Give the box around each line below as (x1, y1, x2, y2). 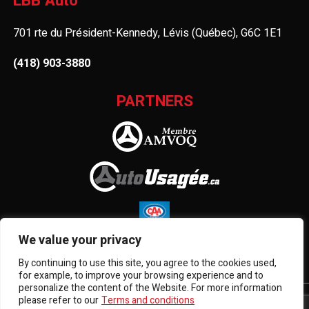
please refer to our (19, 293, 99, 308)
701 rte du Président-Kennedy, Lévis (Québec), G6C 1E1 (13, 24, 283, 41)
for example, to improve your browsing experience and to (19, 268, 263, 283)
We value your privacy (19, 231, 141, 250)
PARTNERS (116, 90, 193, 112)
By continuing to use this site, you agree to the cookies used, (19, 256, 277, 270)
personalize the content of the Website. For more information (19, 281, 282, 295)
